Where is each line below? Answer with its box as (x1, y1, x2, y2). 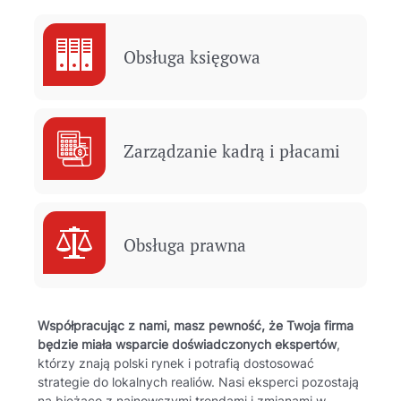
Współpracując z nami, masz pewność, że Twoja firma (38, 319, 354, 334)
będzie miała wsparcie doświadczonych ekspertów (38, 337, 337, 353)
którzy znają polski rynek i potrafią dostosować (38, 356, 315, 371)
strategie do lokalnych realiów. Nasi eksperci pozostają (38, 375, 360, 390)
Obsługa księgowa (124, 46, 261, 69)
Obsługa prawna (124, 234, 247, 257)
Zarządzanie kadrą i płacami (124, 140, 341, 163)
